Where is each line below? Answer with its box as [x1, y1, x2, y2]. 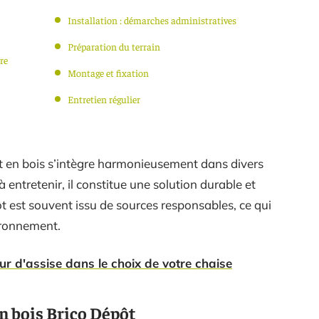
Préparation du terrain [68, 40, 160, 53]
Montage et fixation [68, 66, 149, 79]
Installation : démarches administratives [68, 14, 236, 26]
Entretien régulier [68, 93, 140, 105]
